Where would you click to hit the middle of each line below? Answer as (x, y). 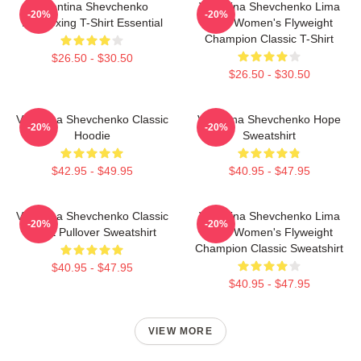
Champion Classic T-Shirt (269, 38)
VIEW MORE (180, 331)
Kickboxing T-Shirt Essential (92, 22)
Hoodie (92, 135)
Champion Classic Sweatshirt (269, 248)
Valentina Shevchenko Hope (269, 119)
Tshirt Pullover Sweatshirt (92, 232)
